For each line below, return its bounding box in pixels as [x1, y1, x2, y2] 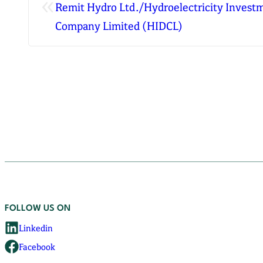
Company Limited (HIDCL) [55, 18, 183, 32]
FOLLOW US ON [5, 204, 70, 213]
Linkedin [19, 221, 53, 234]
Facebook [19, 240, 55, 252]
